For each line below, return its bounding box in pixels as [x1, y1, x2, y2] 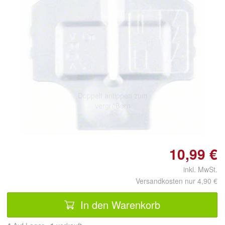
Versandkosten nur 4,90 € [136, 176, 217, 186]
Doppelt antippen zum [77, 90, 148, 100]
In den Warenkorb [77, 197, 160, 212]
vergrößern [94, 100, 131, 110]
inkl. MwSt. [175, 164, 217, 174]
